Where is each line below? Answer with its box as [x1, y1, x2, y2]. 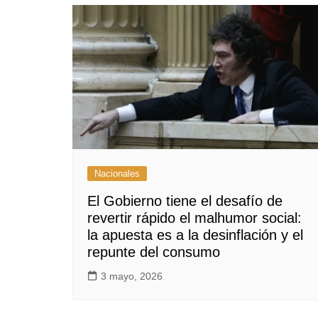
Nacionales [94, 168, 140, 179]
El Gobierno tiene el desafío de [87, 192, 283, 209]
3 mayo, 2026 [101, 270, 163, 282]
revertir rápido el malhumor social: [87, 209, 302, 226]
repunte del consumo [87, 243, 220, 260]
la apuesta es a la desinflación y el [87, 226, 303, 243]
